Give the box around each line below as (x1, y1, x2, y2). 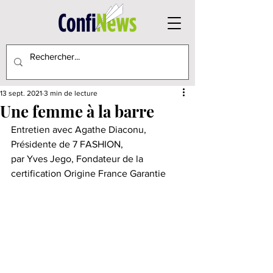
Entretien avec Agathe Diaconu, (11, 124, 149, 135)
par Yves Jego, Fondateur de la (11, 154, 146, 164)
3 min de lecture (44, 89, 97, 97)
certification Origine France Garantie (11, 168, 166, 179)
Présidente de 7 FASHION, (11, 139, 123, 149)
